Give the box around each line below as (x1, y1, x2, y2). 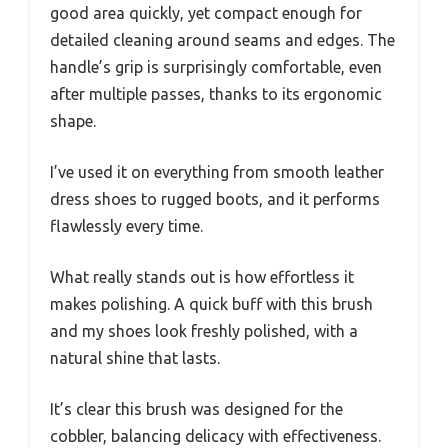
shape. (50, 112, 96, 131)
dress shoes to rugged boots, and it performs (50, 190, 380, 209)
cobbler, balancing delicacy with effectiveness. (50, 427, 381, 446)
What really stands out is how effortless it (50, 268, 354, 287)
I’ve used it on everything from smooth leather (50, 163, 384, 182)
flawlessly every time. (50, 217, 203, 236)
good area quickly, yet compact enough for (50, 4, 362, 23)
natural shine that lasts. (50, 349, 220, 368)
